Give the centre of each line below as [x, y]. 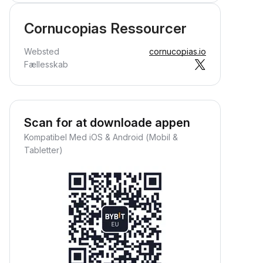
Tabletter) [43, 150]
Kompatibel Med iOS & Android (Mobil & [101, 137]
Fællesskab [46, 64]
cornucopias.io [178, 51]
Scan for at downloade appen [107, 123]
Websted [42, 51]
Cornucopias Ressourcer [105, 28]
